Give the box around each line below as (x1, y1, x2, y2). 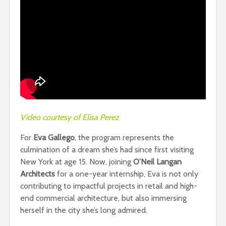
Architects (20, 168, 55, 179)
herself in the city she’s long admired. (20, 205, 147, 215)
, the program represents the (75, 132, 174, 142)
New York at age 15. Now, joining (20, 156, 133, 166)
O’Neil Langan (133, 156, 182, 166)
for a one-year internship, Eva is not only (55, 168, 198, 179)
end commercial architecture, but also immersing (20, 193, 187, 203)
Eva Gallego (33, 132, 75, 142)
